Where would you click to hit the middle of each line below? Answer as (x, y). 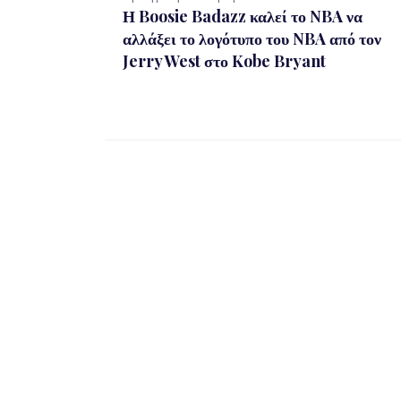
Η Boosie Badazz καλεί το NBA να (243, 16)
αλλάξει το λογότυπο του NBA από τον (252, 38)
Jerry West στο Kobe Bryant (224, 61)
